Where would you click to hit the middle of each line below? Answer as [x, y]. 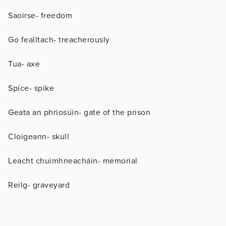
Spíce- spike [31, 88]
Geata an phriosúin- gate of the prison [79, 112]
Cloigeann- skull [39, 136]
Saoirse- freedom [40, 15]
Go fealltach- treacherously [59, 40]
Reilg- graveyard [39, 185]
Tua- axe [24, 64]
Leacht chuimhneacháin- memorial [73, 161]
